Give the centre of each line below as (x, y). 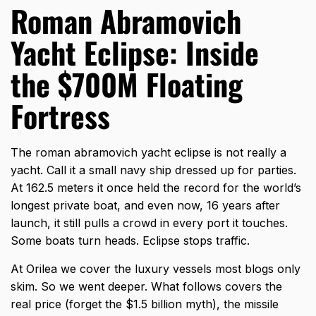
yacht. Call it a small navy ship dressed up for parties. (153, 170)
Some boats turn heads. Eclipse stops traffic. (130, 241)
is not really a (249, 153)
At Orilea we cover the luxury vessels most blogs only (156, 269)
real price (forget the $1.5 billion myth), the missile (145, 304)
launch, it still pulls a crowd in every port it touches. (149, 223)
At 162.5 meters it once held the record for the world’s (156, 188)
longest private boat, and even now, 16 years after (145, 206)
